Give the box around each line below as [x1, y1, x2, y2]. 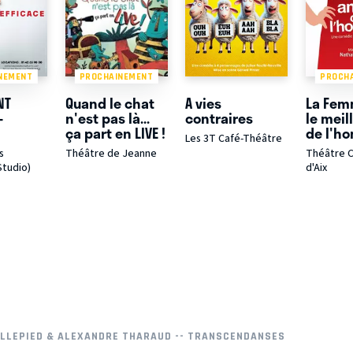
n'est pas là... [65, 107, 150, 130]
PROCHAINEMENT [79, 70, 154, 82]
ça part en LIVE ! [65, 122, 165, 145]
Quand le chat [65, 92, 154, 115]
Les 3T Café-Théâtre [185, 131, 283, 147]
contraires [185, 107, 254, 130]
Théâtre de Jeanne [65, 146, 157, 162]
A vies [185, 92, 222, 115]
